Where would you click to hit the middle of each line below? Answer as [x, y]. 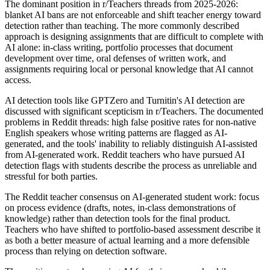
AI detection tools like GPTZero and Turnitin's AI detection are [125, 100]
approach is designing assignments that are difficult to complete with [134, 36]
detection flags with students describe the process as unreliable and [131, 165]
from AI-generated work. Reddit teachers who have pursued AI [125, 154]
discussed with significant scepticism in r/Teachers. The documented [134, 111]
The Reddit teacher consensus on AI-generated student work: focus [132, 196]
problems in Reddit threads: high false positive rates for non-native [130, 122]
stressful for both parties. [51, 176]
